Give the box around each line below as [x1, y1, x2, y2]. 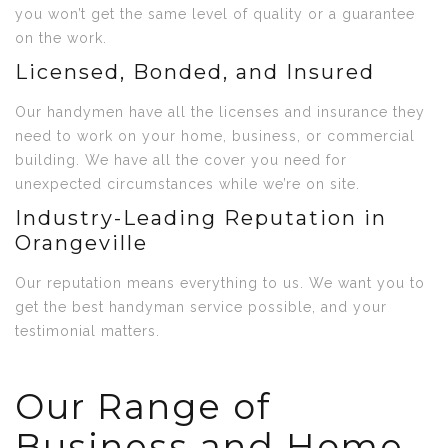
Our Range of [15, 385, 271, 428]
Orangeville [15, 231, 148, 255]
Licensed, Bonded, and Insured [15, 60, 375, 84]
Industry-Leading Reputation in [15, 206, 387, 230]
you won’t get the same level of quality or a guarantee [15, 6, 415, 22]
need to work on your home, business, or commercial [15, 128, 415, 144]
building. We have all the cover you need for [15, 152, 347, 168]
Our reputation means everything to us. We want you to [15, 275, 425, 291]
